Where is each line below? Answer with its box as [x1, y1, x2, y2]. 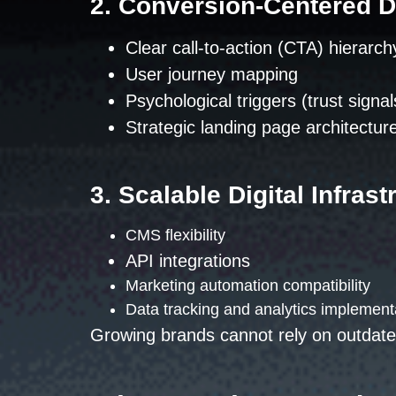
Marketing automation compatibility [126, 277, 370, 295]
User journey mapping [126, 64, 298, 84]
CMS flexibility [126, 226, 225, 245]
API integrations [126, 251, 250, 271]
